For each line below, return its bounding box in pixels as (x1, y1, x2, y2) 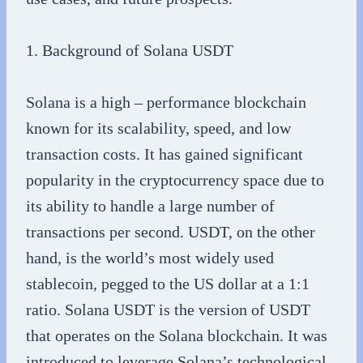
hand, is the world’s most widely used (26, 249, 274, 267)
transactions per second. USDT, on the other (26, 223, 315, 241)
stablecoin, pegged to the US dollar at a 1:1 (26, 275, 310, 293)
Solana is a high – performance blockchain (26, 93, 306, 111)
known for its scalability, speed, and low (26, 119, 291, 137)
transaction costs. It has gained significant (26, 145, 303, 163)
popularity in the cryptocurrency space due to (26, 171, 324, 189)
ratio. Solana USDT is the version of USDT (26, 301, 310, 318)
